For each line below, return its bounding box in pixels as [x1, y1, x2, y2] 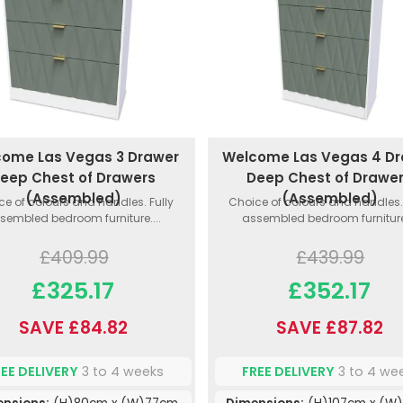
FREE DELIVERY [242, 362, 336, 381]
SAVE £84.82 [18, 316, 128, 341]
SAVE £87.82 [275, 316, 383, 341]
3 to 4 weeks [78, 362, 165, 381]
